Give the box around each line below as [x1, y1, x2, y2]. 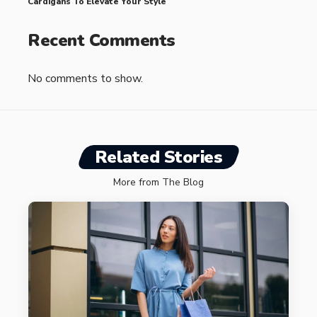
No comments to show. [28, 71, 143, 87]
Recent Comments [28, 28, 175, 52]
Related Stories [94, 146, 223, 169]
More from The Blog [113, 175, 204, 190]
